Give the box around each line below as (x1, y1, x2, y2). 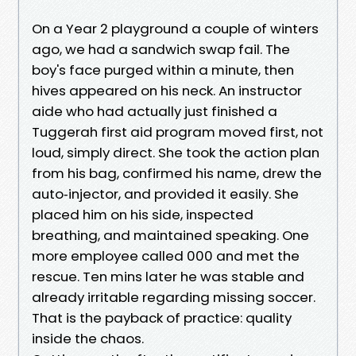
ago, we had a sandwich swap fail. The (32, 39, 290, 59)
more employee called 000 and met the (32, 246, 300, 265)
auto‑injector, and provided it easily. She (32, 184, 299, 203)
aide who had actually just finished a (32, 101, 277, 121)
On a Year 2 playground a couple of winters (32, 18, 319, 38)
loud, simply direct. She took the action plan (32, 142, 319, 162)
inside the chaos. (32, 328, 144, 348)
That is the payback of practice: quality (32, 308, 292, 327)
